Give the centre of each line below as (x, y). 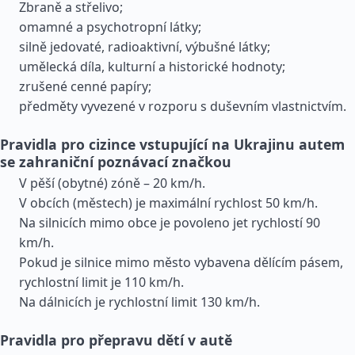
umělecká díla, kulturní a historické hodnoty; (152, 67)
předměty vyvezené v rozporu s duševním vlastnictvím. (183, 106)
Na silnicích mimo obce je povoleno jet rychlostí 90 (170, 223)
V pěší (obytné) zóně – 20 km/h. (112, 183)
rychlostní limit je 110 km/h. (101, 282)
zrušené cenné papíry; (85, 86)
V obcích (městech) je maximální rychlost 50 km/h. (168, 203)
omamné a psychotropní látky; (110, 27)
